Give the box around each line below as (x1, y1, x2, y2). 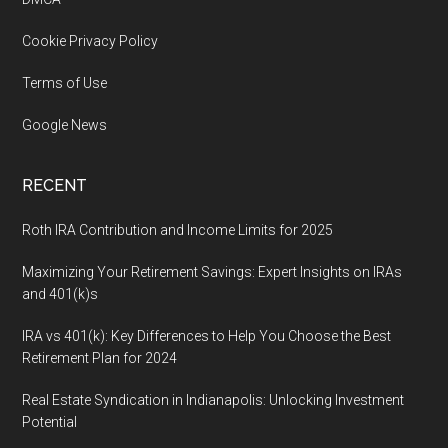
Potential (22, 414, 78, 430)
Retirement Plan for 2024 (22, 350, 178, 366)
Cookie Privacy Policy (22, 33, 159, 49)
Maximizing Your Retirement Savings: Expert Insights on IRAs (22, 264, 403, 280)
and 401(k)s (22, 286, 99, 302)
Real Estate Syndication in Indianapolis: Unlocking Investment (22, 392, 405, 408)
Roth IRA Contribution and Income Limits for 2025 (22, 222, 334, 238)
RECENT (22, 176, 88, 195)
